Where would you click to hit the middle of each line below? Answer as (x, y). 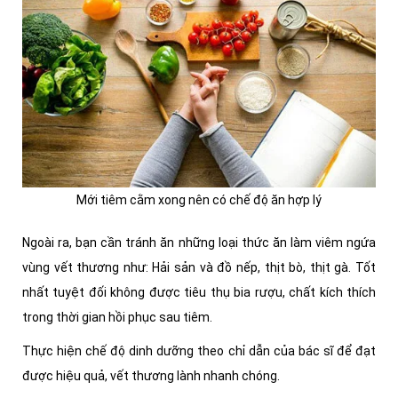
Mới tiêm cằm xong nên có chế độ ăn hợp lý (199, 200)
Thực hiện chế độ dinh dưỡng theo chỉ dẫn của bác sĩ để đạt (199, 351)
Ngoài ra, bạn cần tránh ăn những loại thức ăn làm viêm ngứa (199, 243)
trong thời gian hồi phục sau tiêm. (119, 318)
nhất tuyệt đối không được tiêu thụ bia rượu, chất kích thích (199, 293)
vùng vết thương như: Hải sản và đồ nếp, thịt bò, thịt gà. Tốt (199, 268)
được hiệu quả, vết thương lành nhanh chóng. (152, 376)
